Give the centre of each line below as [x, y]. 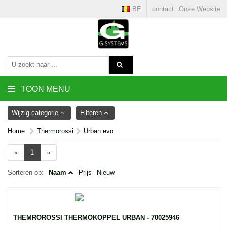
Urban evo [99, 131]
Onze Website [200, 9]
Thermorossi [55, 131]
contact [163, 9]
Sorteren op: [26, 173]
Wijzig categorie [36, 113]
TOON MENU [46, 89]
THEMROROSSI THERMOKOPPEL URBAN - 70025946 [96, 218]
